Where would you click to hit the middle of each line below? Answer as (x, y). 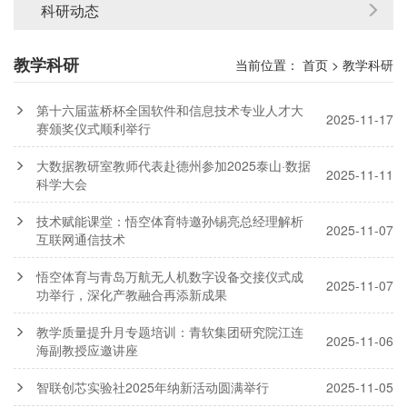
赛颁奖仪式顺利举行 (94, 128)
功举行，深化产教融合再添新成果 (132, 294)
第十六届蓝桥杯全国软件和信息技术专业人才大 (170, 110)
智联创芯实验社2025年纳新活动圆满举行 (153, 387)
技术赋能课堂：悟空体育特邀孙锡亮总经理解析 (170, 221)
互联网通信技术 (81, 239)
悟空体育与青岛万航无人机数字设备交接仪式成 (170, 276)
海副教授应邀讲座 (87, 350)
